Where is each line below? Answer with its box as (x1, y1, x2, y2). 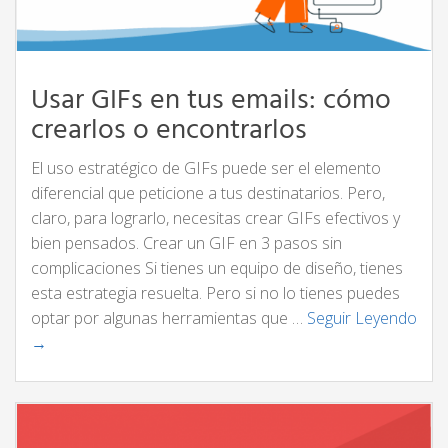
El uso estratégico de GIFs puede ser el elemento (31, 157, 381, 179)
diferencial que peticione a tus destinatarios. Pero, (31, 182, 385, 204)
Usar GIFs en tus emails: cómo (31, 78, 391, 123)
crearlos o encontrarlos (31, 108, 307, 153)
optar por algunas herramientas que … (31, 307, 307, 329)
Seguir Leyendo (307, 307, 417, 329)
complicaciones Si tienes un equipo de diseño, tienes (31, 257, 403, 279)
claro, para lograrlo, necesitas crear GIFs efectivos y (31, 207, 400, 229)
